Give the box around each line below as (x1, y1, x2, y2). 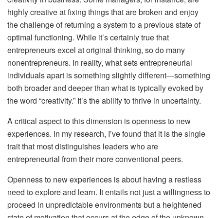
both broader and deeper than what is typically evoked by (7, 82, 203, 93)
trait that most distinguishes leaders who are (7, 140, 158, 152)
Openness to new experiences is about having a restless (7, 173, 201, 185)
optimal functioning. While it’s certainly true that (7, 31, 169, 43)
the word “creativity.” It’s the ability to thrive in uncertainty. (7, 94, 201, 106)
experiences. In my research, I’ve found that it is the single (7, 127, 205, 139)
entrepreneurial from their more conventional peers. (7, 153, 183, 164)
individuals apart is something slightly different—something (7, 69, 210, 81)
